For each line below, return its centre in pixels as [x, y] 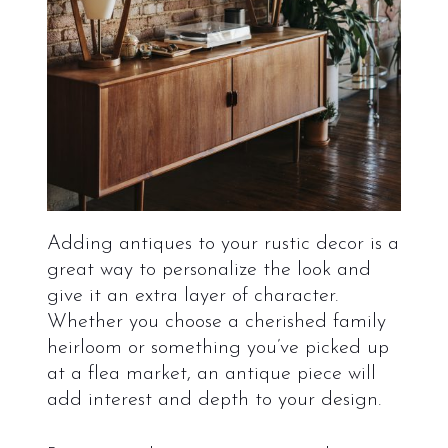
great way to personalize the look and [208, 270]
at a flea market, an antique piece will [211, 374]
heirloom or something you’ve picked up [217, 348]
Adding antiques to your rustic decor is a [222, 244]
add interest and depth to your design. [213, 400]
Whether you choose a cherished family [216, 322]
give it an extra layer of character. [192, 296]
